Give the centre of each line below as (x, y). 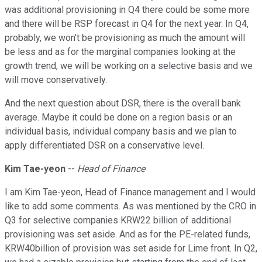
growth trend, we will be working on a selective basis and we (129, 66)
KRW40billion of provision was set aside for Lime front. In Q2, (131, 249)
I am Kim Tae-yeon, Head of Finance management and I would (130, 192)
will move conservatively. (56, 80)
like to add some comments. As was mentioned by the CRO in (130, 206)
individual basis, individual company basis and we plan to (121, 132)
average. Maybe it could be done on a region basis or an (118, 118)
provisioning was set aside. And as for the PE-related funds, (127, 235)
